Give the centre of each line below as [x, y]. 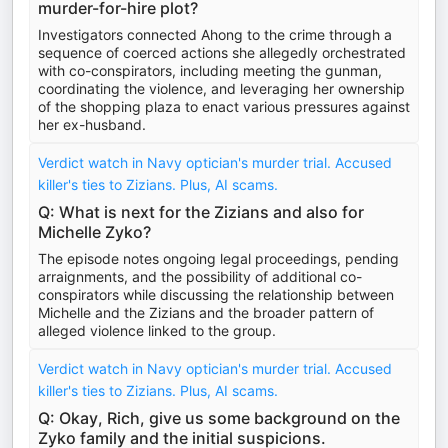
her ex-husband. [92, 124]
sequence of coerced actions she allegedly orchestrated [222, 52]
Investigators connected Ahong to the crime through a [215, 34]
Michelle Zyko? [94, 232]
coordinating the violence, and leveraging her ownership [221, 88]
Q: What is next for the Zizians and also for [201, 212]
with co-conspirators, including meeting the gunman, [210, 70]
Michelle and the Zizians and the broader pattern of [206, 312]
